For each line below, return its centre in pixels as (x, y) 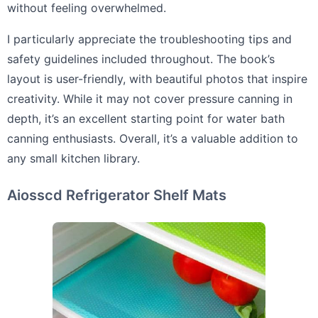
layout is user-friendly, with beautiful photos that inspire (157, 79)
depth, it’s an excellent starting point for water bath (146, 119)
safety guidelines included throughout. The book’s (141, 59)
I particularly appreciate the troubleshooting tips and (149, 39)
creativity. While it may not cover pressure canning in (150, 99)
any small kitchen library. (73, 158)
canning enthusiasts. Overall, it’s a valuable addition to (153, 138)
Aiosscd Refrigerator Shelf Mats (117, 195)
